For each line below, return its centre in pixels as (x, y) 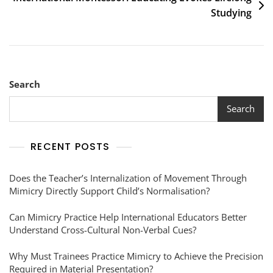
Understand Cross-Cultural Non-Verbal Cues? (103, 229)
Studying (231, 12)
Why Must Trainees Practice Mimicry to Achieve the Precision (136, 256)
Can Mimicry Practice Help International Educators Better (128, 217)
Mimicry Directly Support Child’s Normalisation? (109, 190)
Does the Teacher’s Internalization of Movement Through (128, 178)
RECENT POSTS (70, 146)
